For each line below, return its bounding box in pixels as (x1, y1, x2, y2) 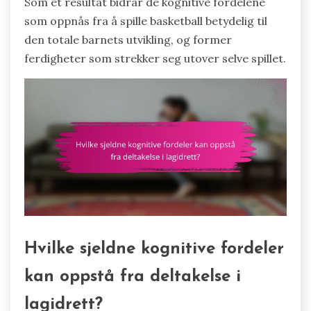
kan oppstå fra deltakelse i (24, 269, 241, 286)
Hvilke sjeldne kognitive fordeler (24, 241, 284, 258)
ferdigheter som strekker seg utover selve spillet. (24, 51, 286, 65)
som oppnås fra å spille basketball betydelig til (24, 13, 267, 28)
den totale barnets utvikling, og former (24, 32, 232, 47)
